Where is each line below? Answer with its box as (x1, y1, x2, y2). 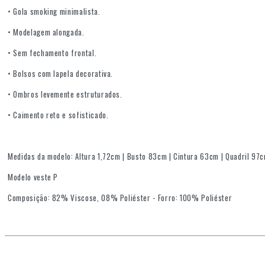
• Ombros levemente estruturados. (8, 88, 122, 101)
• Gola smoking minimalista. (8, 5, 101, 18)
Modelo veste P (8, 171, 59, 183)
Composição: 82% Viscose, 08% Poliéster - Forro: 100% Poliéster (8, 192, 234, 204)
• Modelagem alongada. (8, 26, 85, 38)
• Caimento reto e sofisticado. (8, 109, 109, 121)
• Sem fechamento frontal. (8, 47, 97, 59)
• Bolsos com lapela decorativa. (8, 67, 114, 80)
